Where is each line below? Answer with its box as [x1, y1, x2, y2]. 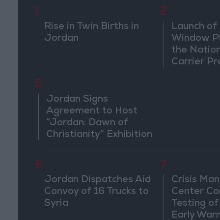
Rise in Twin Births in [44, 22, 139, 32]
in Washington [46, 142, 112, 152]
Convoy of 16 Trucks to [44, 187, 149, 197]
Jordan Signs [46, 95, 109, 105]
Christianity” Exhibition [46, 130, 153, 140]
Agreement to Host [46, 107, 138, 117]
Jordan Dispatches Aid [44, 175, 151, 186]
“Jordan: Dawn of [46, 118, 129, 129]
